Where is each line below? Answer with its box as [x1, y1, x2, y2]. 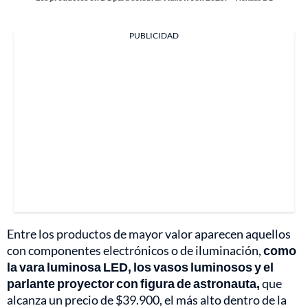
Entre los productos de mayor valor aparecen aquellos [7, 226, 291, 242]
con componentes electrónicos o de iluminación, [7, 243, 263, 258]
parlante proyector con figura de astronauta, [7, 276, 260, 291]
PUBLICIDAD [129, 30, 179, 41]
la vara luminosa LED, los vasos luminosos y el [7, 259, 274, 275]
